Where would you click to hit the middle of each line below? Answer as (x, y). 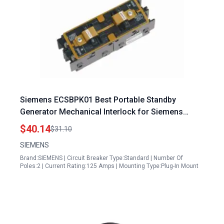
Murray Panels (46, 124)
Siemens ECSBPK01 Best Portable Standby (98, 100)
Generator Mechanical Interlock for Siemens (101, 112)
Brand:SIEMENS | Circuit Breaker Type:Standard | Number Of (101, 158)
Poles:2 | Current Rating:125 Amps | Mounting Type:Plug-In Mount (109, 166)
